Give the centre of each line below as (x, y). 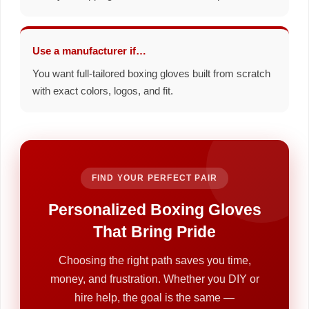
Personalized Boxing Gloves (154, 209)
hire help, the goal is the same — (154, 297)
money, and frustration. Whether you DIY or (154, 279)
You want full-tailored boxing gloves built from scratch (151, 73)
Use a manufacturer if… (89, 50)
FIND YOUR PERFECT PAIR (154, 178)
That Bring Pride (154, 231)
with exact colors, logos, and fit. (103, 91)
